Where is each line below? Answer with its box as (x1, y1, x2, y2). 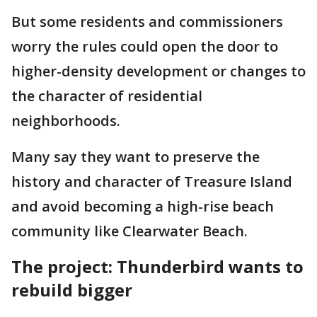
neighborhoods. (11, 111, 120, 130)
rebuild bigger (11, 278, 132, 301)
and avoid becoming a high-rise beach (11, 197, 274, 216)
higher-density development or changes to (11, 62, 306, 81)
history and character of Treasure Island (11, 172, 292, 191)
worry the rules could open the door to (11, 37, 278, 56)
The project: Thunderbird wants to (11, 255, 304, 278)
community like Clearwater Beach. (11, 221, 248, 241)
